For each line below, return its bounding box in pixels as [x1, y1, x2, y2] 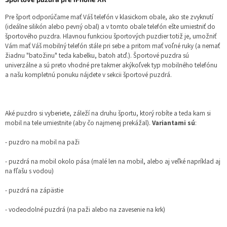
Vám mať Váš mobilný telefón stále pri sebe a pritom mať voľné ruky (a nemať [5, 41, 220, 51]
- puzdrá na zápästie [5, 185, 63, 195]
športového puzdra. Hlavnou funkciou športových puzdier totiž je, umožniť [5, 31, 216, 41]
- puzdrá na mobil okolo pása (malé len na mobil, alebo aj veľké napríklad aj [5, 156, 220, 166]
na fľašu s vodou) [5, 166, 54, 176]
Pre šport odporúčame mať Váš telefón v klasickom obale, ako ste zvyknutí [5, 12, 213, 22]
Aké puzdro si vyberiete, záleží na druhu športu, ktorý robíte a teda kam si [5, 108, 211, 118]
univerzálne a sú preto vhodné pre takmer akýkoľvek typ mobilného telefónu [5, 60, 217, 70]
